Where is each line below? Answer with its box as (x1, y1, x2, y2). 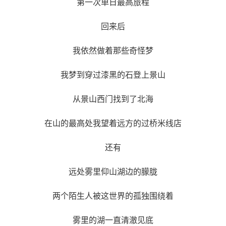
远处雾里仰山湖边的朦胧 (69, 167, 157, 176)
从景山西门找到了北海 (73, 94, 153, 103)
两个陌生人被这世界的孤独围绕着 (52, 191, 174, 200)
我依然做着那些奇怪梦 (73, 46, 153, 55)
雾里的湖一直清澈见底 (73, 215, 153, 224)
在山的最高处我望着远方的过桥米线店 (44, 119, 182, 128)
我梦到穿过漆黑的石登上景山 (61, 70, 165, 79)
